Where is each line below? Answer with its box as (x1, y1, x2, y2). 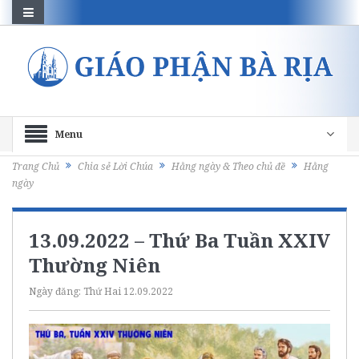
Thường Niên (29, 251, 160, 278)
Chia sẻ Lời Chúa (78, 159, 153, 174)
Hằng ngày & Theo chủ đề (171, 159, 285, 174)
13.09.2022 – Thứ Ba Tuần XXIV (29, 226, 330, 253)
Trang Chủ (12, 159, 59, 174)
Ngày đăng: (29, 284, 83, 298)
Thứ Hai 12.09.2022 (83, 284, 173, 298)
